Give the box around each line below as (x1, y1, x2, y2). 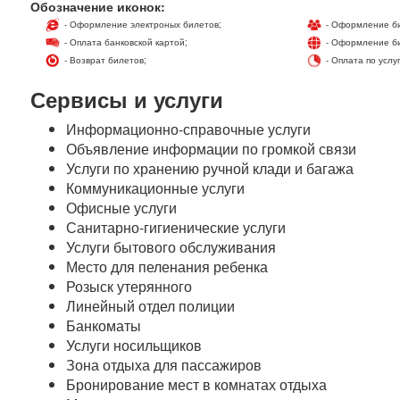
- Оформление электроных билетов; (62, 17, 222, 30)
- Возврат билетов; (62, 53, 147, 66)
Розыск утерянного (66, 276, 193, 296)
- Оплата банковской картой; (62, 35, 188, 48)
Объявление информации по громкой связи (66, 138, 357, 159)
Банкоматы (66, 315, 142, 336)
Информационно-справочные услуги (66, 119, 312, 139)
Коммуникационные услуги (66, 178, 246, 198)
